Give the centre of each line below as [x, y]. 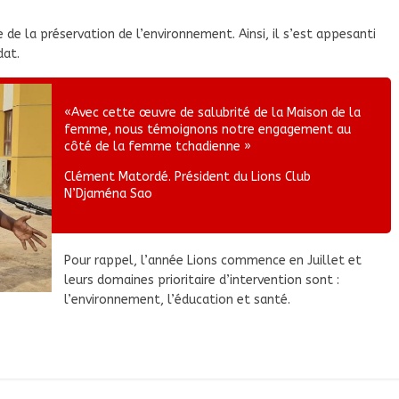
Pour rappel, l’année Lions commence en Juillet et [213, 261]
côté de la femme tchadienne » [158, 147]
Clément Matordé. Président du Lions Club [187, 177]
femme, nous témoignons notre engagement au [208, 130]
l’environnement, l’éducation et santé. [177, 300]
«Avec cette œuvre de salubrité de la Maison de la [212, 113]
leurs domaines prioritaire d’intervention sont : [202, 281]
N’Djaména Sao [108, 194]
